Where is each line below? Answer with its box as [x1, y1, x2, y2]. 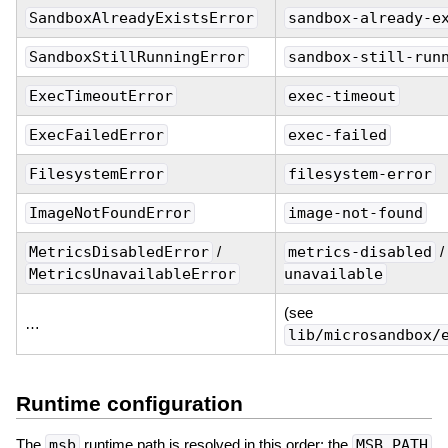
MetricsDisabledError [28, 242, 209, 261]
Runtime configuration [15, 391, 243, 415]
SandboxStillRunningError [28, 47, 245, 66]
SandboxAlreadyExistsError [28, 8, 254, 27]
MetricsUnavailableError [28, 264, 236, 283]
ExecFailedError [28, 125, 164, 144]
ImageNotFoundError [28, 203, 191, 222]
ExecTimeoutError [28, 86, 173, 105]
